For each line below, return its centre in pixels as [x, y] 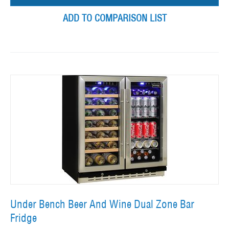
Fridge [24, 218]
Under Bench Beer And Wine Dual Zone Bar [102, 204]
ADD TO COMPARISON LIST [114, 18]
